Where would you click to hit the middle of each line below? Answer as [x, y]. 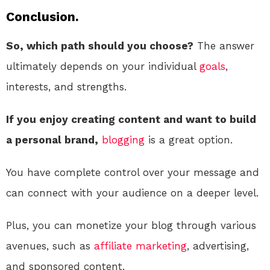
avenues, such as [50, 246]
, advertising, [218, 246]
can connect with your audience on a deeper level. [132, 193]
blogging [123, 140]
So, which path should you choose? [100, 46]
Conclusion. [42, 17]
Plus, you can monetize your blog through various [131, 226]
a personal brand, [52, 140]
